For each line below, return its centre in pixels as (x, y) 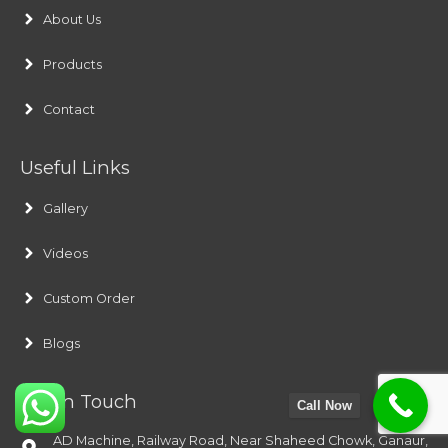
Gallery (65, 208)
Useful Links (75, 167)
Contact (69, 109)
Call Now (324, 405)
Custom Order (89, 298)
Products (72, 64)
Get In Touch (78, 401)
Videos (65, 253)
